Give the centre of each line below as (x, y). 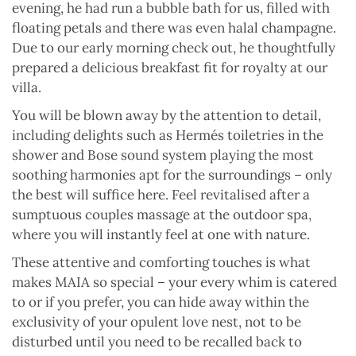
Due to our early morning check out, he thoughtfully (174, 47)
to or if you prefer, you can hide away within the (161, 302)
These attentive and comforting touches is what (161, 262)
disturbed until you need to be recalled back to (157, 341)
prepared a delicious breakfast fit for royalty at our (170, 67)
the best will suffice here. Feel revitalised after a (161, 194)
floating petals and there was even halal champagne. (174, 27)
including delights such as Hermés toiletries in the (168, 135)
